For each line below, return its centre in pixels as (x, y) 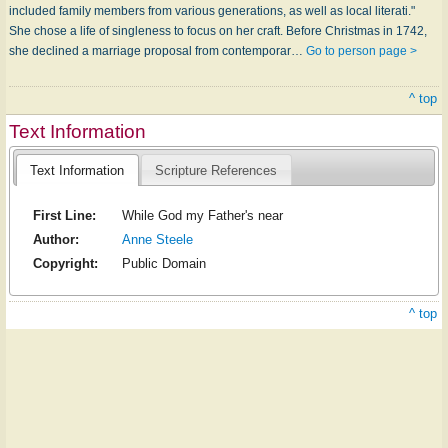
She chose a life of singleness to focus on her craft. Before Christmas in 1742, (218, 30)
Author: (55, 240)
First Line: (64, 216)
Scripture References (216, 170)
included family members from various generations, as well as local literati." (212, 10)
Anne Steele (157, 240)
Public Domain (163, 264)
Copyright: (65, 264)
